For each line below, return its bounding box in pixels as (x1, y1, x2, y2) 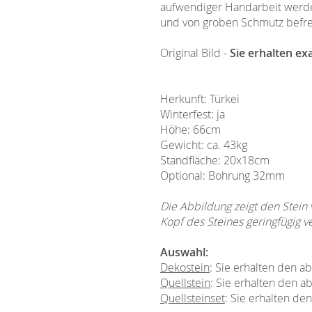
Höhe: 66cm (160, 122, 221, 137)
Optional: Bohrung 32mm (160, 168, 285, 183)
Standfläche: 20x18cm (160, 153, 270, 168)
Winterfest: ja (160, 107, 225, 122)
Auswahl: (160, 244, 208, 260)
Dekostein (160, 260, 210, 275)
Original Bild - (160, 45, 230, 61)
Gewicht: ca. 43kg (160, 137, 247, 153)
